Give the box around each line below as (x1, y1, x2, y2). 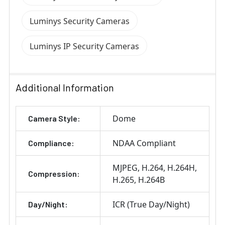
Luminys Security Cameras (30, 16, 130, 27)
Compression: (28, 169, 80, 179)
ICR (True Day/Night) (113, 199, 190, 210)
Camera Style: (28, 114, 80, 124)
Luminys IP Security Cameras (30, 41, 139, 52)
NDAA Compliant (113, 138, 176, 149)
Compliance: (28, 138, 74, 148)
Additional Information (16, 81, 114, 94)
